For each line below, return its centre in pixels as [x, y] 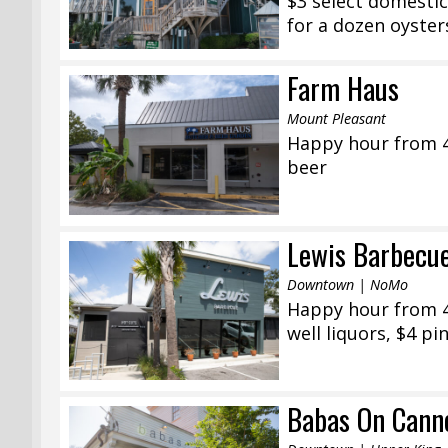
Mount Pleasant [337, 118]
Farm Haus [343, 87]
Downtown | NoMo [348, 284]
